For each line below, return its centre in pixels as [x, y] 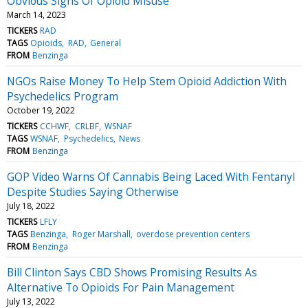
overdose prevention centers [192, 234]
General [105, 43]
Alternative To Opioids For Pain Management [121, 287]
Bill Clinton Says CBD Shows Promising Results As [132, 272]
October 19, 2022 [41, 110]
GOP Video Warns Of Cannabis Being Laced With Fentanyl [151, 176]
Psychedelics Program [63, 96]
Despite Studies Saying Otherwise [93, 191]
